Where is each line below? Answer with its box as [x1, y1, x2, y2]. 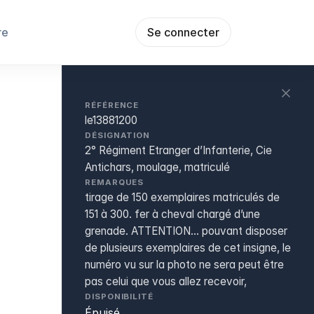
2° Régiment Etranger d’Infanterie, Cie [85, 144, 272, 157]
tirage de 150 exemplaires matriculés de [85, 191, 280, 204]
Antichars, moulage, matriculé [85, 161, 230, 174]
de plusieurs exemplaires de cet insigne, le [85, 241, 291, 254]
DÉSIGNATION [85, 130, 151, 140]
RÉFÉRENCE [85, 100, 139, 110]
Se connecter [147, 25, 219, 39]
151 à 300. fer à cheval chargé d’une [85, 207, 260, 221]
